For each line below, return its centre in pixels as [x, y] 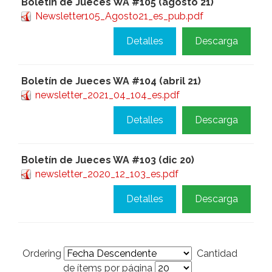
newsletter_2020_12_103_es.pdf [107, 174]
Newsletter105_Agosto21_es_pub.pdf [119, 16]
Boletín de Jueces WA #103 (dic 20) [108, 160]
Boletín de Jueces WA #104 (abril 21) [111, 81]
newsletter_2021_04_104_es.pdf [107, 95]
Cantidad [215, 253]
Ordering [43, 253]
